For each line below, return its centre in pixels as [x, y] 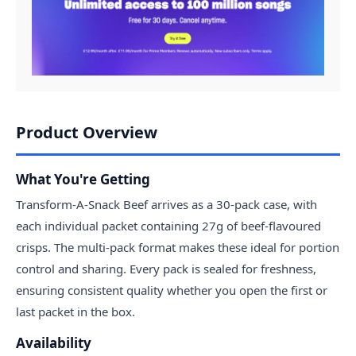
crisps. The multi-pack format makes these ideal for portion [178, 247]
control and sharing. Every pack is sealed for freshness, [166, 268]
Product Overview [87, 132]
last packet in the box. [75, 311]
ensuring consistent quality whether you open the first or [172, 290]
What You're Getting [83, 179]
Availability [54, 342]
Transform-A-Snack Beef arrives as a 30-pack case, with [166, 204]
